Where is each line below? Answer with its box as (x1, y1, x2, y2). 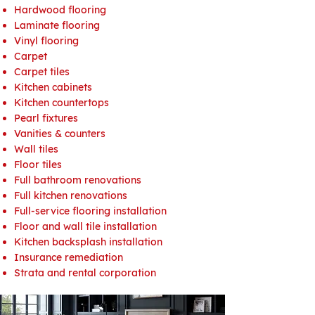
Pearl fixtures (14, 112, 78, 124)
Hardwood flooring (14, 4, 106, 16)
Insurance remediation (14, 251, 123, 264)
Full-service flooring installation (14, 205, 167, 217)
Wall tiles (14, 143, 58, 155)
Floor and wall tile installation (14, 220, 157, 233)
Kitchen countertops (14, 96, 109, 109)
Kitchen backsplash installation (14, 236, 162, 248)
